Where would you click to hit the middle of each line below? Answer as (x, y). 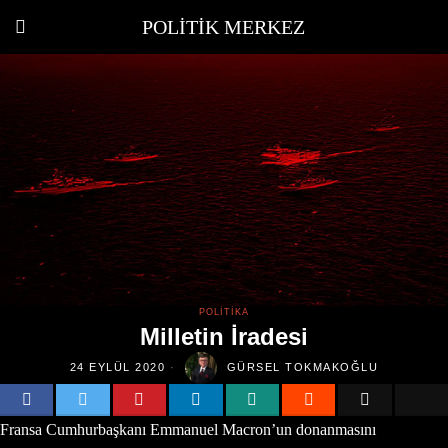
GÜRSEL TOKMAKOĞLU (302, 367)
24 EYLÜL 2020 (117, 367)
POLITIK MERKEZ (224, 27)
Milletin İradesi (224, 336)
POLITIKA (224, 311)
